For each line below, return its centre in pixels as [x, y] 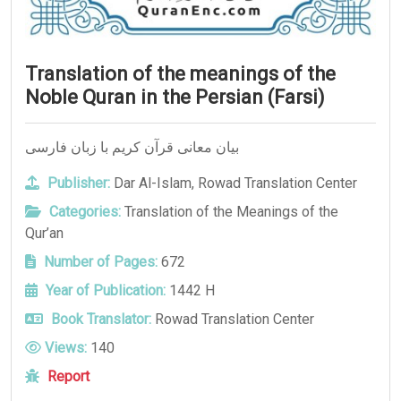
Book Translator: [99, 319]
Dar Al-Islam [153, 183]
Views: [64, 347]
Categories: [83, 211]
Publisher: [77, 183]
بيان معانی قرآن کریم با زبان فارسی [132, 147]
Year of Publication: [104, 290]
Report [68, 376]
